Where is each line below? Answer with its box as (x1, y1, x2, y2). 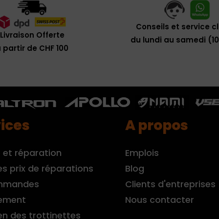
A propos (125, 115, 188, 135)
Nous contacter (125, 193, 194, 206)
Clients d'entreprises (125, 177, 216, 190)
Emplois (125, 146, 159, 159)
